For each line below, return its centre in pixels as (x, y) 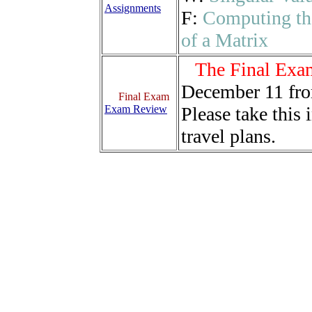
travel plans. (228, 136)
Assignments (133, 8)
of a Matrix (225, 40)
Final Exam (144, 97)
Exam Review (136, 109)
